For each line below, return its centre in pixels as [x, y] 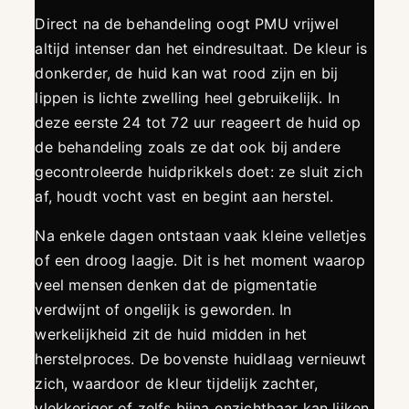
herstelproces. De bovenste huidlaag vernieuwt [201, 359]
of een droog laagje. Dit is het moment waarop [200, 261]
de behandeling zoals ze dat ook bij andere [188, 147]
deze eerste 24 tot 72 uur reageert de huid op [198, 123]
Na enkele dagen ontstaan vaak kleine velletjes [200, 236]
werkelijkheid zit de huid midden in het [171, 335]
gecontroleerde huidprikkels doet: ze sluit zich [199, 172]
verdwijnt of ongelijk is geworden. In [163, 310]
